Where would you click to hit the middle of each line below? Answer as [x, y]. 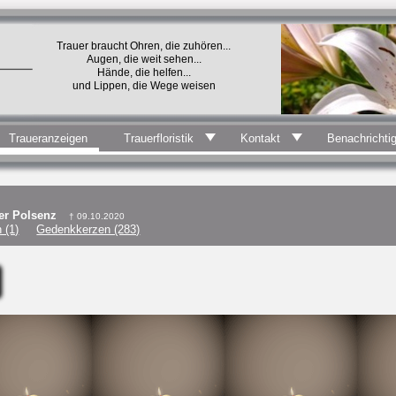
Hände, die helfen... [144, 72]
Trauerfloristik [159, 138]
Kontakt [260, 138]
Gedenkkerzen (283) [88, 229]
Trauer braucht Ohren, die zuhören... [144, 46]
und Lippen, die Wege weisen [144, 86]
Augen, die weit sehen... [144, 59]
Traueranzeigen [48, 138]
